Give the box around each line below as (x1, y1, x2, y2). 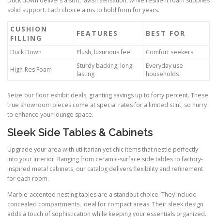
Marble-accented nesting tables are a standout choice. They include (7, 190, 197, 199)
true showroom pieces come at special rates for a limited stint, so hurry (7, 100, 207, 109)
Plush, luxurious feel (77, 47, 132, 56)
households (146, 69, 179, 78)
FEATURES (77, 28, 118, 38)
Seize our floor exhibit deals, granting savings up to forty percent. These (7, 91, 208, 99)
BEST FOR (146, 28, 186, 38)
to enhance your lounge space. (7, 110, 93, 119)
